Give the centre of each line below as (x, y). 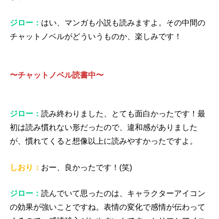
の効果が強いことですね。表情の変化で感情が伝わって (108, 207)
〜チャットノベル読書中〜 (57, 75)
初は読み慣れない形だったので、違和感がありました (104, 128)
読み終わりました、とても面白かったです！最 (123, 114)
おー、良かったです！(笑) (87, 167)
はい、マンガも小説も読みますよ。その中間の (123, 22)
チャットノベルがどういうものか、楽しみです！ (96, 36)
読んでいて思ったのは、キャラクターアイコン (123, 194)
